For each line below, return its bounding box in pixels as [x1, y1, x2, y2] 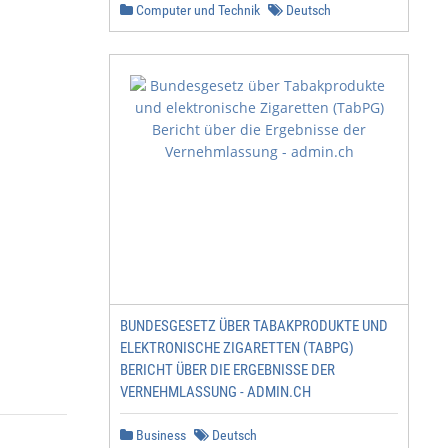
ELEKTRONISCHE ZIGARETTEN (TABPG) [120, 339, 354, 357]
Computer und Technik [133, 2, 260, 18]
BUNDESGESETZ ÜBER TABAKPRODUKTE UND [120, 317, 388, 335]
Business [133, 427, 186, 443]
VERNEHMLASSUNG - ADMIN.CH [120, 383, 311, 401]
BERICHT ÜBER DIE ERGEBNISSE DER [120, 361, 335, 379]
